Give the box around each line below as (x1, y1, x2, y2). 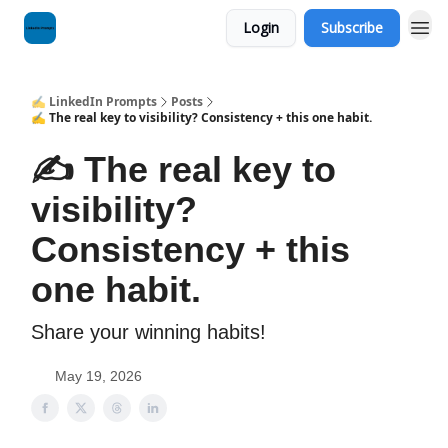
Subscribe (321, 18, 383, 37)
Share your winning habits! (31, 321, 266, 343)
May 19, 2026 (55, 368, 142, 384)
